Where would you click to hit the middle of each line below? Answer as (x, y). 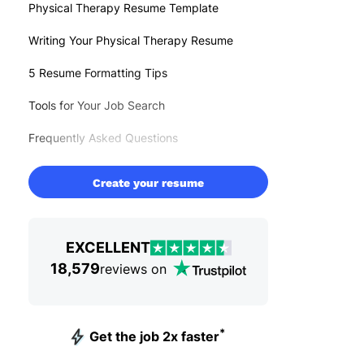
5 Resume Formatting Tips (98, 72)
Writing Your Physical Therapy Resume (131, 40)
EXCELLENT (108, 247)
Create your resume (148, 182)
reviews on (133, 269)
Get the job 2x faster (154, 337)
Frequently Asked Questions (103, 137)
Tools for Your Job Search (97, 105)
